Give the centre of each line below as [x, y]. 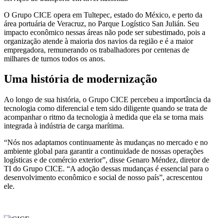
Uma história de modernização [81, 79]
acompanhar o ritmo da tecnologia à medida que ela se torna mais [104, 117]
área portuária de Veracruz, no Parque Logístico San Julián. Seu [101, 23]
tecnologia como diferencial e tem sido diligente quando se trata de [106, 109]
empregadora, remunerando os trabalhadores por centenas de [97, 50]
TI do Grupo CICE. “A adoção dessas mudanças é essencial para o [106, 169]
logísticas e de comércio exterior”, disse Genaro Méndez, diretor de [107, 160]
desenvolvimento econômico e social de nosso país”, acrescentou [103, 178]
